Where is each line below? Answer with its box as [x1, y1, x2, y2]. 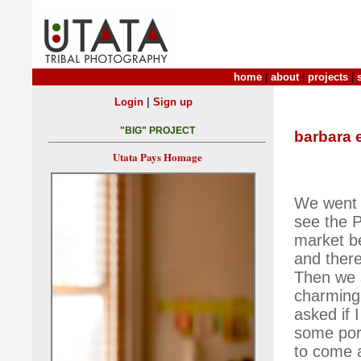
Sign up [152, 96, 193, 108]
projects [308, 71, 348, 83]
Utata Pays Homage [112, 149, 202, 165]
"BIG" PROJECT [119, 125, 195, 137]
